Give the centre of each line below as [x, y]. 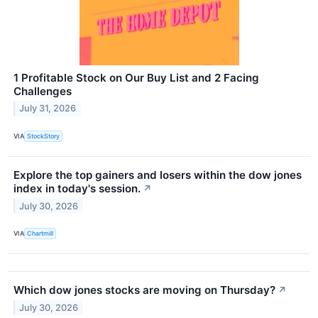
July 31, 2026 [48, 109]
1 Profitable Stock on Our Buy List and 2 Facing [136, 77]
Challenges [43, 91]
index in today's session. [77, 188]
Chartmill [40, 234]
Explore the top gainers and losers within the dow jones [158, 175]
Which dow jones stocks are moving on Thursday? [144, 290]
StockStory [44, 136]
